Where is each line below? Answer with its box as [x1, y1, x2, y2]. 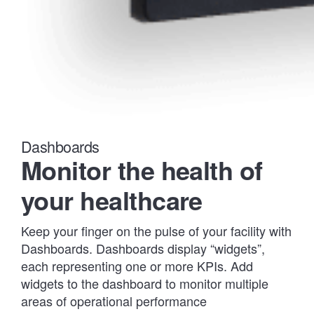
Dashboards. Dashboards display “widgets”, [21, 238, 265, 257]
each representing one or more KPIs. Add [21, 256, 253, 275]
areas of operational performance [21, 291, 207, 310]
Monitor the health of [21, 151, 263, 188]
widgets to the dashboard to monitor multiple [21, 273, 268, 292]
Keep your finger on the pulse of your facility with [21, 221, 292, 240]
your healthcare [21, 181, 203, 218]
